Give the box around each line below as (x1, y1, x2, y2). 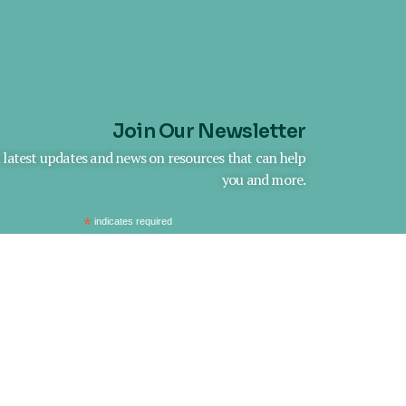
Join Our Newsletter (111, 119, 306, 143)
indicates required (91, 215, 172, 227)
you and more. (221, 169, 306, 189)
